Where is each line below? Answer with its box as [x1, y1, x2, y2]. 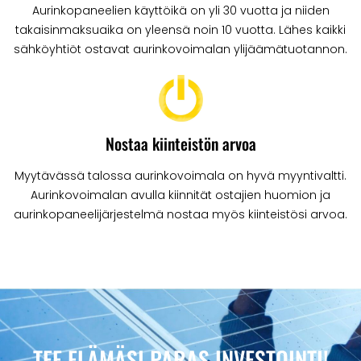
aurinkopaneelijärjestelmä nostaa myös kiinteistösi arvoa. [14, 206, 347, 223]
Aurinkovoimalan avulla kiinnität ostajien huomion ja [31, 187, 330, 204]
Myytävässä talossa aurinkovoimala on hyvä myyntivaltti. [15, 168, 346, 185]
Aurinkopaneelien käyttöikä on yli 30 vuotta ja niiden [31, 2, 330, 19]
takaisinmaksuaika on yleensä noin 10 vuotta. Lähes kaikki [15, 21, 346, 38]
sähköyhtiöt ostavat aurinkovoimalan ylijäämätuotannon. [14, 40, 347, 57]
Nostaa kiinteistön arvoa [105, 131, 256, 156]
